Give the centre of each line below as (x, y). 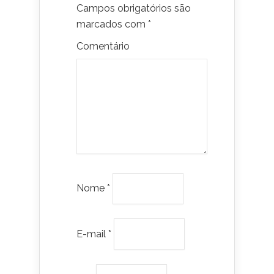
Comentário (103, 46)
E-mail (92, 234)
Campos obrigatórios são (134, 8)
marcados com (112, 24)
